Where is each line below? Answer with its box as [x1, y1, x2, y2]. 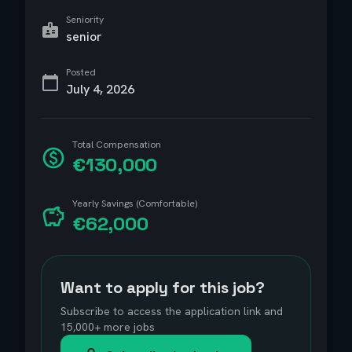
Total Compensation [72, 138, 161, 151]
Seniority [66, 13, 104, 26]
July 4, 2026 [66, 81, 134, 97]
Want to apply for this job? [60, 277, 265, 298]
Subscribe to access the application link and [60, 304, 283, 318]
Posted [66, 66, 96, 79]
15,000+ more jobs [60, 320, 155, 334]
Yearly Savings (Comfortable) [72, 197, 197, 210]
